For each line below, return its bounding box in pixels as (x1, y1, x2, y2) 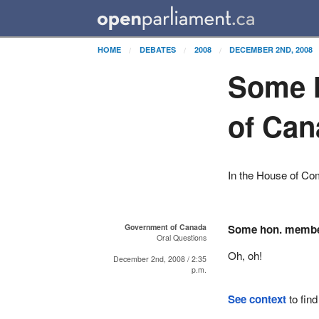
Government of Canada (125, 221, 207, 232)
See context (228, 291, 287, 307)
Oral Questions (157, 231, 207, 243)
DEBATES (139, 43, 176, 55)
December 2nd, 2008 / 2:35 (113, 253, 207, 264)
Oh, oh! (228, 247, 263, 263)
